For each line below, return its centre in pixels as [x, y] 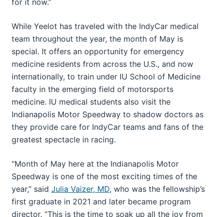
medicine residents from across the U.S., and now [102, 64]
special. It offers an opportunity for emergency [98, 51]
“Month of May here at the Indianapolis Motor [95, 163]
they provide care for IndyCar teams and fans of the [108, 127]
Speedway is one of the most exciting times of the [104, 176]
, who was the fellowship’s [157, 189]
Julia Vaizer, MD [80, 189]
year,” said [31, 189]
